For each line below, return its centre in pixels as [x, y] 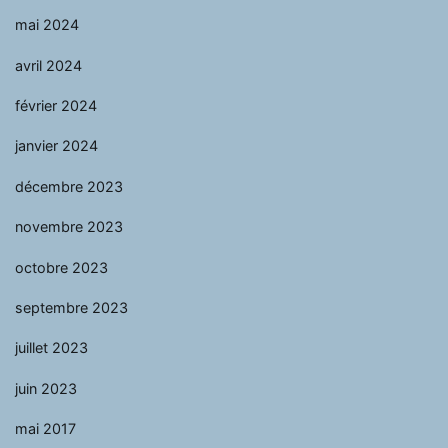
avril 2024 [48, 65]
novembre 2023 [69, 226]
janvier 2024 [56, 146]
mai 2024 [47, 25]
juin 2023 [46, 388]
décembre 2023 [69, 186]
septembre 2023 [71, 307]
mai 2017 [45, 428]
